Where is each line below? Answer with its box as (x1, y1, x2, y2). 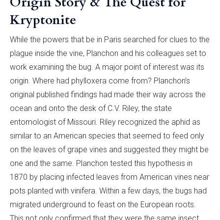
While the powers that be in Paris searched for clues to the (10, 35, 210, 45)
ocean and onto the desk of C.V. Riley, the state (10, 104, 172, 113)
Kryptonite (10, 11, 76, 29)
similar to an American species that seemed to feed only (10, 131, 204, 141)
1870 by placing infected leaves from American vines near (10, 172, 209, 182)
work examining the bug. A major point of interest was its (10, 62, 204, 72)
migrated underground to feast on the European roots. (10, 200, 196, 210)
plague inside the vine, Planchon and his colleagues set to (10, 49, 206, 58)
